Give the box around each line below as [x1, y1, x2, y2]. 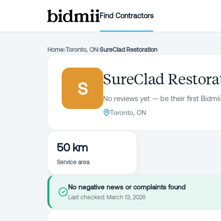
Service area [57, 159, 89, 166]
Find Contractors [100, 11, 154, 20]
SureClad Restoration [100, 46, 157, 53]
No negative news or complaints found [68, 183, 185, 191]
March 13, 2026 [107, 194, 146, 201]
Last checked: [68, 194, 107, 201]
